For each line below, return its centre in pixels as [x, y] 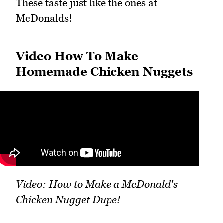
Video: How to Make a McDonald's [97, 184]
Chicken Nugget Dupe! [68, 200]
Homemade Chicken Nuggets [104, 72]
